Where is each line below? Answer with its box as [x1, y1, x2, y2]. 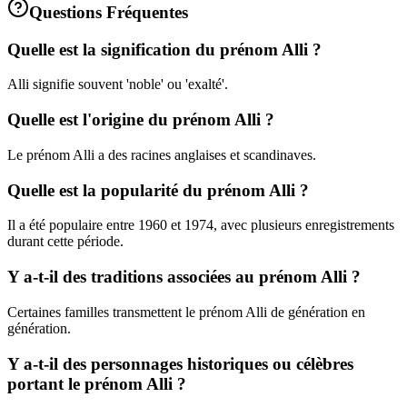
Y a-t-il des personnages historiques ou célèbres [7, 353, 353, 373]
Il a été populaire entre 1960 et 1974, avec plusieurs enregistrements [7, 217, 394, 233]
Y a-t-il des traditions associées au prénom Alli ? [7, 267, 361, 287]
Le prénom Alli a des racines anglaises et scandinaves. [7, 146, 316, 163]
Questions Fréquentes [29, 3, 188, 23]
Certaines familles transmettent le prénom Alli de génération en [7, 303, 365, 320]
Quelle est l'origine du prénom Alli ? [7, 110, 274, 130]
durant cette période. [7, 233, 124, 250]
